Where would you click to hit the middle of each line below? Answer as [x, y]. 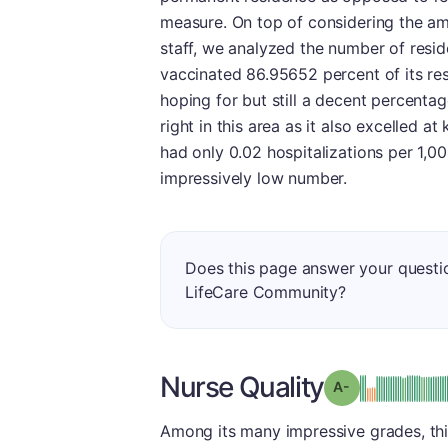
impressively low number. [254, 178]
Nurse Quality [242, 387]
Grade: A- [382, 385]
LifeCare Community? [265, 292]
